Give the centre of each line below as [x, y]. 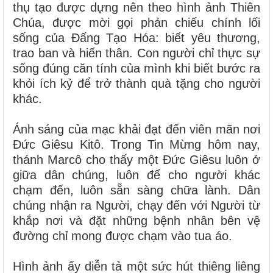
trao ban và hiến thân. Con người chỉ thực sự [136, 53]
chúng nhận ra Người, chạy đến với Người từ [136, 205]
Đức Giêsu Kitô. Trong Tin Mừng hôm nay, [136, 144]
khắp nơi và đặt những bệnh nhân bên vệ [136, 220]
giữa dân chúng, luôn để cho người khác [136, 175]
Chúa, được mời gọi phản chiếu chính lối [136, 22]
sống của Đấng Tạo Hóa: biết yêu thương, [136, 37]
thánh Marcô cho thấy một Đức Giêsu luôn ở [136, 159]
